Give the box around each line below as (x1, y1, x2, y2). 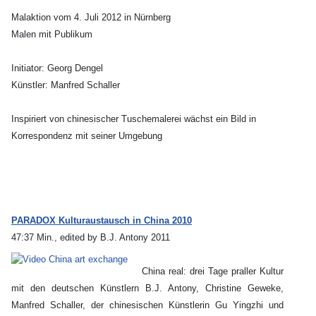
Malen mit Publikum (11, 29, 92, 40)
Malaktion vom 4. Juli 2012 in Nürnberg (11, 12, 171, 23)
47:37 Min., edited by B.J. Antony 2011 (11, 232, 170, 243)
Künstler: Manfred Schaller (11, 80, 120, 91)
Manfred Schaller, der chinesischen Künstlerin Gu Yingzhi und (11, 300, 284, 311)
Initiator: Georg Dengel (11, 63, 103, 74)
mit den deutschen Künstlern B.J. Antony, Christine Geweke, (11, 283, 284, 294)
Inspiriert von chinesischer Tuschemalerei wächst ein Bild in (11, 114, 256, 125)
